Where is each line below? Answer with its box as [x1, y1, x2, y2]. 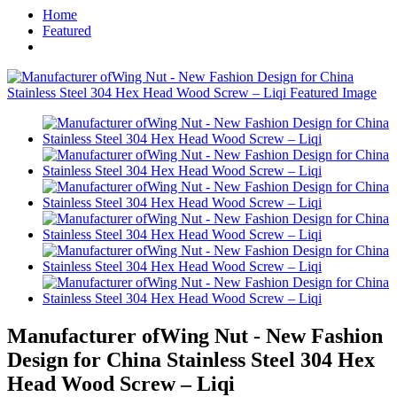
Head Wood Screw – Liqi [7, 371, 235, 395]
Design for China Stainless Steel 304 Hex [7, 347, 375, 371]
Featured [43, 23, 91, 38]
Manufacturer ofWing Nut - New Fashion [7, 323, 383, 347]
